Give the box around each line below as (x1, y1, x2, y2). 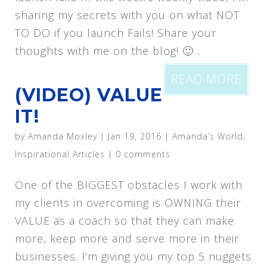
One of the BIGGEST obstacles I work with (14, 178, 243, 192)
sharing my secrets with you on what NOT (14, 8, 240, 22)
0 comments (115, 148, 170, 160)
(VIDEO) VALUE (14, 84, 163, 106)
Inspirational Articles (14, 148, 105, 160)
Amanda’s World (172, 131, 243, 142)
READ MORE (171, 71, 242, 87)
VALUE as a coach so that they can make (14, 213, 234, 228)
